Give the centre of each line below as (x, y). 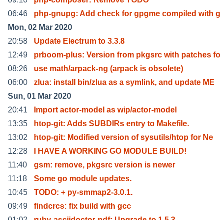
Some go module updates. (83, 178)
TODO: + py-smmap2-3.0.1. (83, 192)
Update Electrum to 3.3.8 (79, 41)
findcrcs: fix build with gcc (82, 206)
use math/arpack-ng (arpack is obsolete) (109, 68)
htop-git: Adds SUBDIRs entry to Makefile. (111, 123)
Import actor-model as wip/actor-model (105, 110)
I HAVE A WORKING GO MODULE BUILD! (110, 151)
